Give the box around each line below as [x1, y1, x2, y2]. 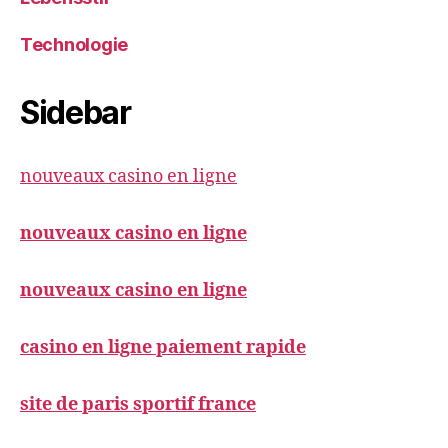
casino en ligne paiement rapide [20, 336, 306, 360]
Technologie [20, 34, 129, 56]
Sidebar [20, 93, 131, 133]
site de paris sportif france [20, 393, 256, 417]
